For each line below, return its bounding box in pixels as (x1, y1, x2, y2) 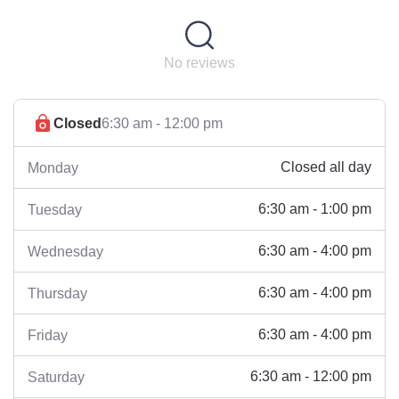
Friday (28, 326, 68, 343)
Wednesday (28, 242, 103, 259)
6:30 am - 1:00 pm (258, 200, 371, 217)
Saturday (28, 368, 85, 385)
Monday (28, 159, 78, 175)
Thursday (28, 284, 87, 301)
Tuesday (28, 200, 82, 217)
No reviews (164, 53, 235, 70)
